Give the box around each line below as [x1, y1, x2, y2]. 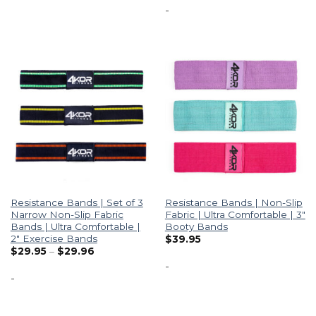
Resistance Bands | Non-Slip [164, 196, 303, 208]
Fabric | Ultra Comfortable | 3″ [164, 208, 305, 220]
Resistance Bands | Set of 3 [10, 196, 143, 208]
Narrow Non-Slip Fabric [10, 208, 123, 220]
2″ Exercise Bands [10, 232, 97, 244]
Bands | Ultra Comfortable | [10, 220, 140, 232]
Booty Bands [164, 220, 228, 232]
